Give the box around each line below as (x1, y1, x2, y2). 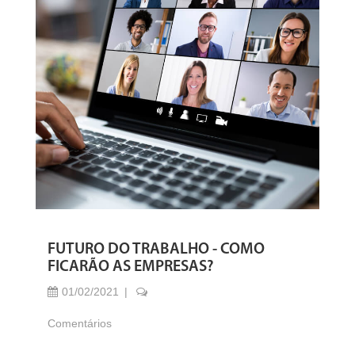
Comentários (48, 317, 112, 330)
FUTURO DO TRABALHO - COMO (48, 242, 265, 258)
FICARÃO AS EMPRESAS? (48, 259, 214, 275)
